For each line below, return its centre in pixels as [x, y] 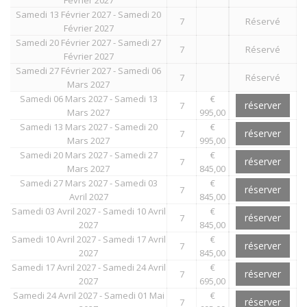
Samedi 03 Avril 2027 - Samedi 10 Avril [88, 211]
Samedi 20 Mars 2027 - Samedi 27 [88, 155]
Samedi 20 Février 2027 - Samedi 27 [88, 42]
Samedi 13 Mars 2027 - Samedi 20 [88, 126]
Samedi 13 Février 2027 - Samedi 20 [88, 14]
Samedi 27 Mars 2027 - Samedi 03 [88, 183]
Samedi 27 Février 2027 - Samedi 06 [88, 70]
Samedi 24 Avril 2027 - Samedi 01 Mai [88, 295]
